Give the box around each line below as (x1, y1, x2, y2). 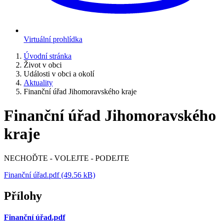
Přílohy (4, 189, 42, 202)
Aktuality (24, 78, 53, 87)
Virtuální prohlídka (24, 35, 82, 43)
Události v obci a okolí (24, 70, 94, 78)
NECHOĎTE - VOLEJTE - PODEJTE (4, 153, 129, 162)
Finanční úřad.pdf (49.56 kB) (4, 170, 95, 179)
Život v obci (24, 61, 62, 69)
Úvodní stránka (24, 52, 72, 60)
